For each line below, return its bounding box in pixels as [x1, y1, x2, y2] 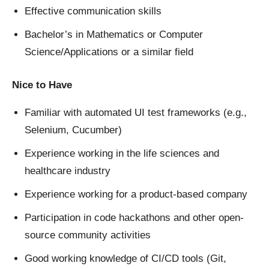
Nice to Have [12, 79, 72, 91]
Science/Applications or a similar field [25, 46, 193, 58]
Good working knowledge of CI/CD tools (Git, [25, 253, 226, 265]
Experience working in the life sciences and [25, 148, 219, 160]
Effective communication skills [25, 5, 162, 17]
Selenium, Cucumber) [25, 124, 122, 136]
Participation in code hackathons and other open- [25, 212, 244, 224]
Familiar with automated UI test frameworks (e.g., [25, 107, 247, 119]
